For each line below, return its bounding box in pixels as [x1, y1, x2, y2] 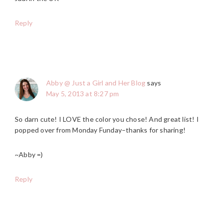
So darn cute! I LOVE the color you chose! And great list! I [15, 114, 199, 123]
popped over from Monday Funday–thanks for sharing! [15, 125, 186, 134]
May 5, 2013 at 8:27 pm [46, 89, 119, 98]
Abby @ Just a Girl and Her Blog [46, 78, 146, 87]
